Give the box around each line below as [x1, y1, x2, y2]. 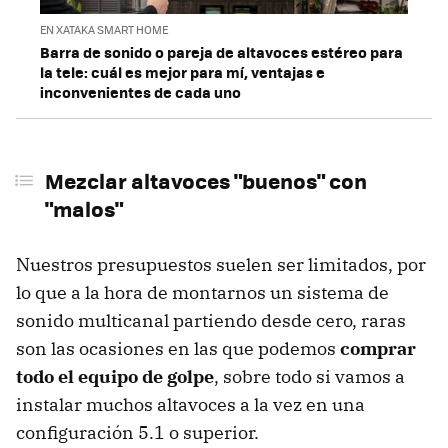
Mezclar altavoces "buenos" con [44, 164, 367, 196]
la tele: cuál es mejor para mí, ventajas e [40, 60, 325, 83]
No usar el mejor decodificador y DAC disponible [61, 51, 380, 71]
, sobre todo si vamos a [214, 364, 405, 388]
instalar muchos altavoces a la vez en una [16, 392, 365, 416]
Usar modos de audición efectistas [61, 91, 291, 111]
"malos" [44, 192, 123, 224]
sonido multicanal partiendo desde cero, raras [16, 308, 406, 332]
